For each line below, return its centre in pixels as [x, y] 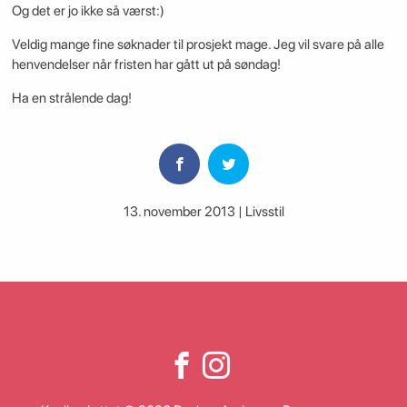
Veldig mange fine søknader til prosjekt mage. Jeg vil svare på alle [198, 44]
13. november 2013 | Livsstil [203, 212]
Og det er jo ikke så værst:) [88, 10]
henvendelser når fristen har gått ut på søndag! [146, 64]
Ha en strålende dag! [71, 98]
